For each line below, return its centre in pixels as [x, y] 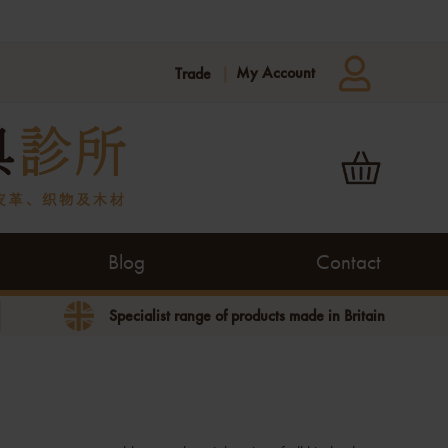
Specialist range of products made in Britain [246, 315]
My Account [275, 72]
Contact [348, 261]
